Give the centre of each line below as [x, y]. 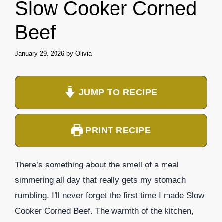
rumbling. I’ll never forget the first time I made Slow [110, 195]
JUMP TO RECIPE [117, 92]
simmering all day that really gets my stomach [100, 180]
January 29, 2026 [40, 53]
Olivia [83, 53]
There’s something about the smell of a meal [97, 165]
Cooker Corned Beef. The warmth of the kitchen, [104, 211]
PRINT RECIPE [117, 130]
